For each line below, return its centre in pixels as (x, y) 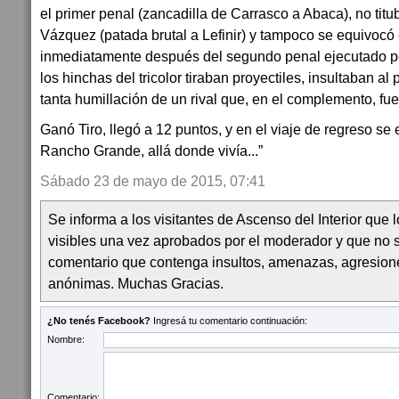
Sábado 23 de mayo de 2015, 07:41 (153, 181)
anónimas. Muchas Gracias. (136, 283)
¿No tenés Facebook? (99, 321)
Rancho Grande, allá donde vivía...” (151, 151)
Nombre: (66, 339)
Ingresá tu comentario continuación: (229, 321)
